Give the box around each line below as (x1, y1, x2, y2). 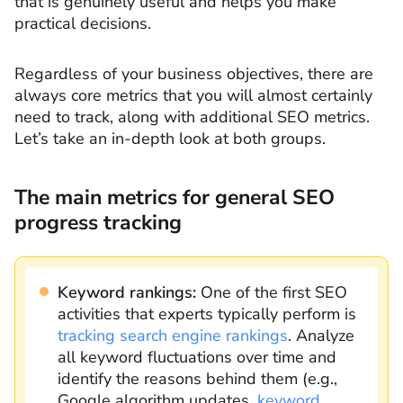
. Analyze (288, 324, 354, 346)
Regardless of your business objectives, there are (14, 62, 373, 85)
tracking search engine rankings (58, 324, 288, 346)
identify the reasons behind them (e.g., (58, 367, 337, 390)
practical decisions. (14, 13, 151, 34)
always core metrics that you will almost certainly (14, 84, 372, 106)
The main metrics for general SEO (14, 183, 335, 211)
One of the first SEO (196, 281, 347, 303)
